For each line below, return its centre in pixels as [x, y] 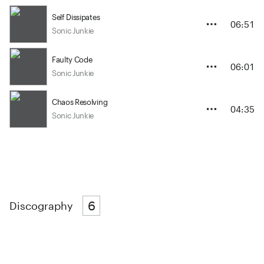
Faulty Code [72, 60]
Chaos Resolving [80, 102]
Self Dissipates [76, 17]
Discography [41, 205]
